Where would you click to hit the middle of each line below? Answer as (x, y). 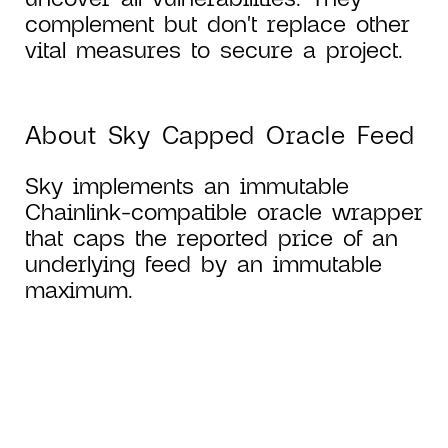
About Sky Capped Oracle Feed (220, 133)
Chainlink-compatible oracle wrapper (224, 210)
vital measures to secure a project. (214, 48)
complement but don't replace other (217, 22)
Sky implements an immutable (187, 184)
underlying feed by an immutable (203, 262)
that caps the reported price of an (211, 236)
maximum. (79, 288)
